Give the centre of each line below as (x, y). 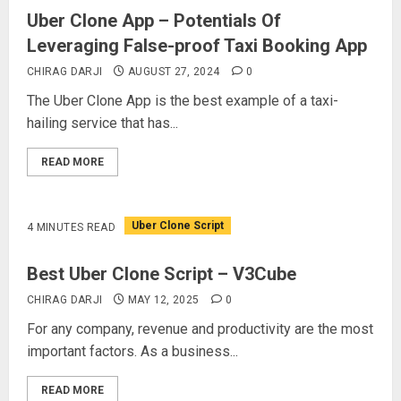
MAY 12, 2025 (164, 300)
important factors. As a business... (132, 351)
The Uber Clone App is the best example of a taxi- (183, 101)
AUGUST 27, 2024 (174, 72)
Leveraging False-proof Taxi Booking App (197, 46)
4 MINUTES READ (72, 227)
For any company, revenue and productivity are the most (200, 329)
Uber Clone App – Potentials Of (154, 21)
